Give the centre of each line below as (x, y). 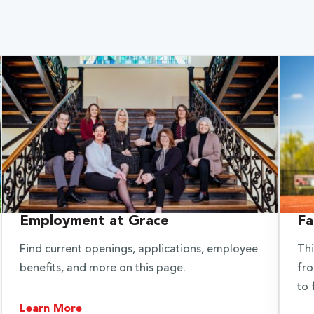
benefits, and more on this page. (102, 268)
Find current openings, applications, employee (138, 249)
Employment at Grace (94, 221)
